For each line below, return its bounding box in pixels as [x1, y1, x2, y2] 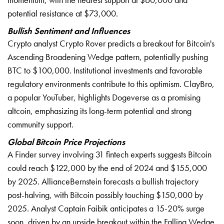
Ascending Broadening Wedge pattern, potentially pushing [7, 50, 208, 62]
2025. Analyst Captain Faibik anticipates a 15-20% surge [7, 202, 204, 214]
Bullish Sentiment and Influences [7, 24, 130, 36]
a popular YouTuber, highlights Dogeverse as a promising [7, 91, 200, 103]
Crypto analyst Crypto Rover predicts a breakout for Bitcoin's [7, 37, 214, 49]
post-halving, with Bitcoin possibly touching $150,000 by [7, 188, 203, 200]
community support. [7, 118, 73, 130]
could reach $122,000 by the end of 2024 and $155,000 [7, 161, 207, 173]
